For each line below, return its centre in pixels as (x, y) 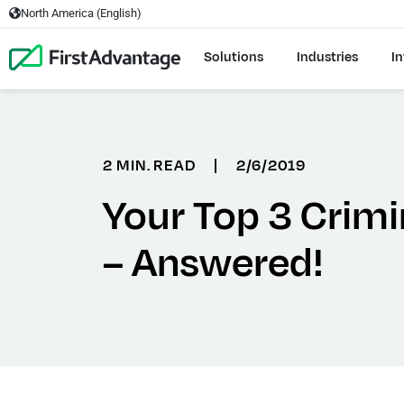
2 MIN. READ (151, 166)
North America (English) (82, 13)
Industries (327, 58)
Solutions (234, 58)
